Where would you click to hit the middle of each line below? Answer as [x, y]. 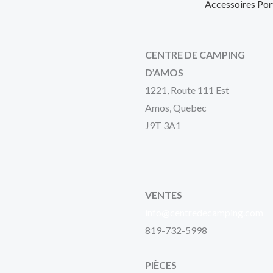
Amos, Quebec [176, 108]
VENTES [164, 195]
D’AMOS [164, 73]
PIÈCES [161, 265]
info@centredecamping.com [204, 213]
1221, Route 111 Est [187, 90]
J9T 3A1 [163, 126]
